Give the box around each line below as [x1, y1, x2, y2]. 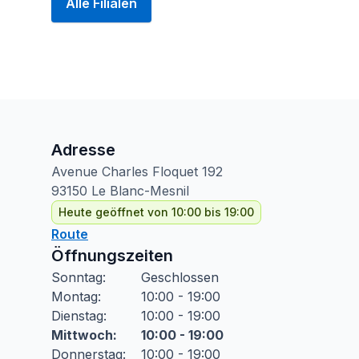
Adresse [51, 140, 115, 159]
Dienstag [51, 308, 103, 324]
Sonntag [51, 269, 103, 285]
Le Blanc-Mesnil [91, 183, 189, 199]
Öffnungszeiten [51, 246, 173, 265]
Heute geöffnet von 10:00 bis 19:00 [58, 205, 254, 219]
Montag [51, 288, 98, 305]
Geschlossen [141, 269, 219, 285]
